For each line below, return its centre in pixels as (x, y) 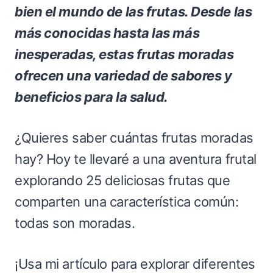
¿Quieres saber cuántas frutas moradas (134, 137)
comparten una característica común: (127, 201)
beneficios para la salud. (91, 97)
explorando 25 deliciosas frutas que (122, 180)
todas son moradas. (75, 223)
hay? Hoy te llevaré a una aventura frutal (136, 159)
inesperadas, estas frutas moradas (124, 54)
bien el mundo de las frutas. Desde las (133, 11)
